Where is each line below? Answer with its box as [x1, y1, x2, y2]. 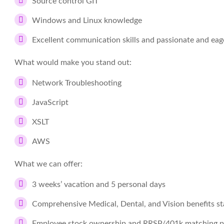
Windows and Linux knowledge [32, 16, 142, 24]
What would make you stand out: [14, 58, 131, 66]
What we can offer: [14, 160, 82, 168]
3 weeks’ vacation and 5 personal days [32, 180, 165, 188]
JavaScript [32, 98, 68, 106]
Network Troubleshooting [32, 79, 121, 87]
